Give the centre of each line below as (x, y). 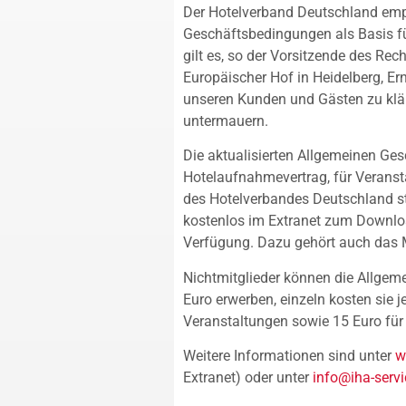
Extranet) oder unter (248, 378)
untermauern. (226, 121)
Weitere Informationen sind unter (289, 356)
